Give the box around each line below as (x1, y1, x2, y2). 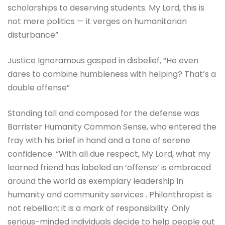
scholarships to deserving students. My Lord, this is (8, 2, 204, 14)
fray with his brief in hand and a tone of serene (8, 135, 190, 147)
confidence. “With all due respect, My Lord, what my (8, 148, 210, 160)
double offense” (8, 82, 70, 94)
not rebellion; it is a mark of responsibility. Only (8, 202, 190, 214)
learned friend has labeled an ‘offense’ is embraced (8, 162, 211, 174)
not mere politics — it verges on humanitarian (8, 16, 187, 28)
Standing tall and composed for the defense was (8, 107, 199, 120)
